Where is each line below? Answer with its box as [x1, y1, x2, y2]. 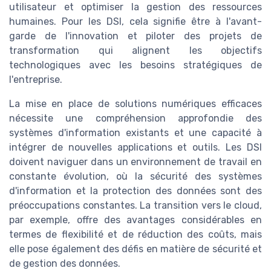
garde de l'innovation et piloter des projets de [9, 30, 262, 42]
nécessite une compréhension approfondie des [9, 113, 262, 125]
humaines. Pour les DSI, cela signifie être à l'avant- [9, 16, 262, 28]
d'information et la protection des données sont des [9, 185, 262, 197]
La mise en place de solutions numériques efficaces [9, 98, 262, 110]
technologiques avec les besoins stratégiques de [9, 59, 262, 71]
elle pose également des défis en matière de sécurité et [9, 243, 262, 255]
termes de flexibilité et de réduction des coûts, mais [9, 229, 262, 241]
